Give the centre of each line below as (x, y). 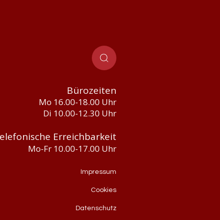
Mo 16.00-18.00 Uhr (77, 102)
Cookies (103, 190)
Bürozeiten (91, 90)
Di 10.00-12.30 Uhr (80, 113)
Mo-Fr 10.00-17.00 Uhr (72, 149)
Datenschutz (96, 208)
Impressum (98, 172)
